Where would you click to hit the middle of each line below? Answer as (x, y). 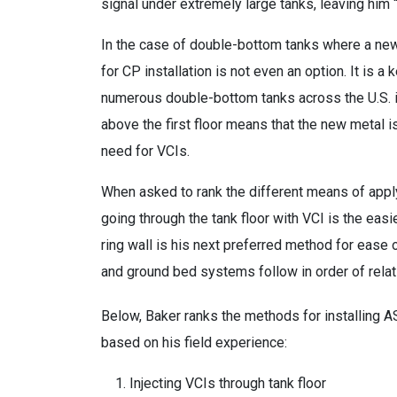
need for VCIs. (145, 151)
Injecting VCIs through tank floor (228, 383)
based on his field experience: (194, 343)
